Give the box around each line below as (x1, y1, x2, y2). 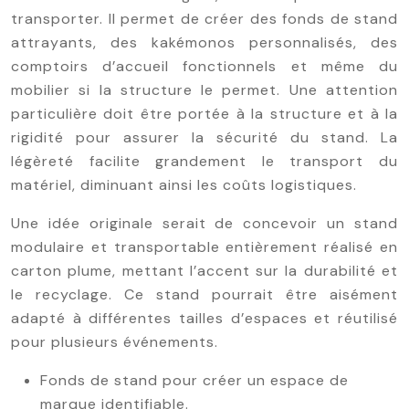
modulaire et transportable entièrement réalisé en (11, 237, 398, 257)
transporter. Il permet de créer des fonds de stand (11, 9, 398, 28)
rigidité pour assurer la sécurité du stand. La (11, 128, 398, 147)
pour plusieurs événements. (11, 332, 218, 351)
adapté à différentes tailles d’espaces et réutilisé (11, 309, 398, 328)
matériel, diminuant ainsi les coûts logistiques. (11, 175, 357, 194)
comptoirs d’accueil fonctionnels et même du (11, 57, 398, 76)
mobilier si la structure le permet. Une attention (11, 80, 398, 100)
